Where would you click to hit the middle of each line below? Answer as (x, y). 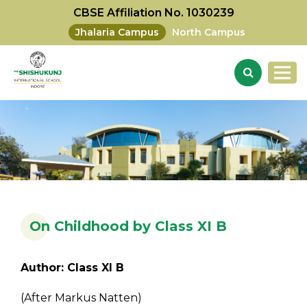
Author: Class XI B (72, 268)
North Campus (209, 32)
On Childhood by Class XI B (128, 226)
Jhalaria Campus (117, 32)
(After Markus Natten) (81, 298)
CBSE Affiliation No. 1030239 (153, 13)
